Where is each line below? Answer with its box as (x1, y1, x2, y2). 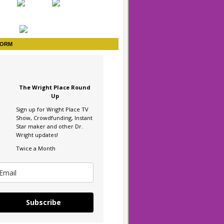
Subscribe (26, 197, 61, 207)
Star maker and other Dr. (16, 122, 83, 130)
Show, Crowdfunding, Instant (16, 114, 92, 121)
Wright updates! (16, 131, 59, 138)
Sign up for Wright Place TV (16, 105, 88, 113)
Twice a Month (16, 144, 55, 152)
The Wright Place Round (19, 83, 90, 91)
